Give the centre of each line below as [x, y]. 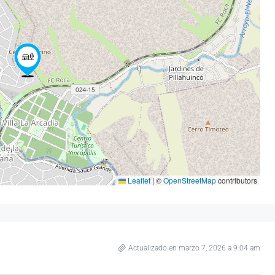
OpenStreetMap [190, 180]
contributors [237, 180]
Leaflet [138, 180]
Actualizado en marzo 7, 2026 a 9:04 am [194, 248]
